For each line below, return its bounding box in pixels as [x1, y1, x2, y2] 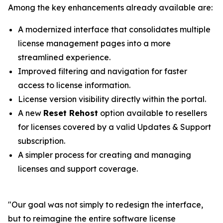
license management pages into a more [18, 38, 171, 48]
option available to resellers [98, 108, 207, 118]
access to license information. [18, 80, 130, 90]
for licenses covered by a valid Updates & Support [18, 122, 211, 132]
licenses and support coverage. [18, 164, 138, 174]
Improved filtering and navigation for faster [18, 66, 187, 76]
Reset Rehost [43, 108, 98, 118]
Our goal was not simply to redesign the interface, [11, 200, 203, 210]
